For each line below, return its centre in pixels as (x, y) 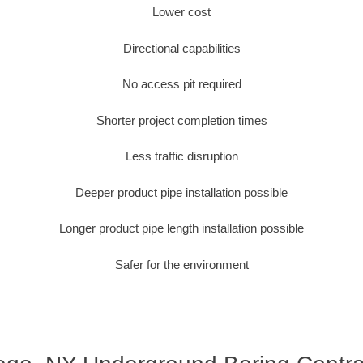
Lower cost (181, 12)
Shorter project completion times (181, 120)
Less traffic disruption (181, 156)
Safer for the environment (181, 264)
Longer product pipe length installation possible (181, 228)
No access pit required (181, 84)
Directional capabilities (181, 48)
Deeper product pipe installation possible (181, 192)
